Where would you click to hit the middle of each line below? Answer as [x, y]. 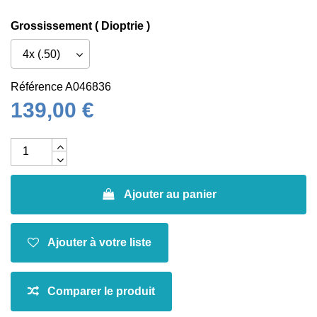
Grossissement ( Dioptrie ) [80, 25]
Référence [37, 86]
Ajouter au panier [170, 194]
